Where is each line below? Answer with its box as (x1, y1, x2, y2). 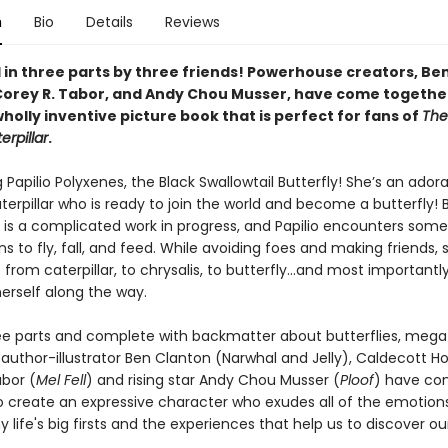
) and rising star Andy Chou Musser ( (85, 370, 340, 390)
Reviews (164, 12, 220, 32)
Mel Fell (35, 370, 86, 390)
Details (85, 12, 133, 32)
